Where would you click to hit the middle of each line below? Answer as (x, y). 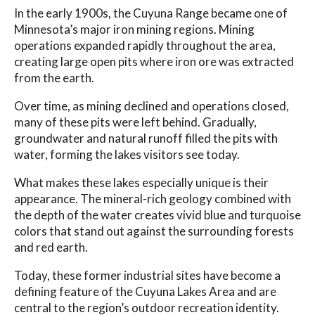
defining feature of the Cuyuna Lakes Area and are (145, 292)
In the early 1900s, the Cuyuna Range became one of (151, 13)
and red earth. (51, 247)
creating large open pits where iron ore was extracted (154, 62)
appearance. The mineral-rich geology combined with (153, 199)
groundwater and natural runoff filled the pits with (146, 139)
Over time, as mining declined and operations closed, (152, 106)
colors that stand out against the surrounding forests (154, 231)
